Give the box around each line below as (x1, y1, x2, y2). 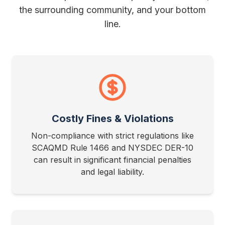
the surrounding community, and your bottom (19, 5, 206, 15)
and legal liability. (81, 167, 144, 177)
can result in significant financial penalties (34, 155, 191, 165)
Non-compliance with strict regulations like (31, 131, 194, 141)
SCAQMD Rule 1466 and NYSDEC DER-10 (32, 143, 193, 153)
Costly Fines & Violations (51, 113, 174, 125)
